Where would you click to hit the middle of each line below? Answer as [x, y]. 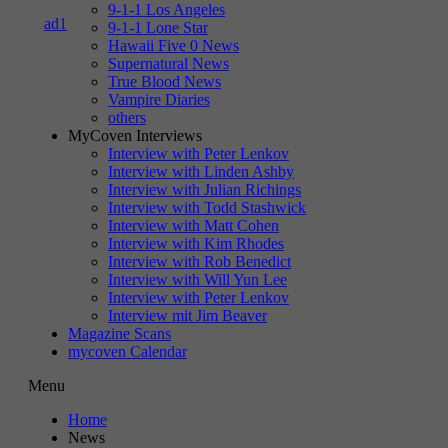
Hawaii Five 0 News [173, 45]
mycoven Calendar [127, 351]
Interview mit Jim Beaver [187, 315]
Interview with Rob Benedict [199, 261]
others [127, 117]
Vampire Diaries [159, 99]
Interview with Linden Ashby [201, 171]
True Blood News [164, 81]
